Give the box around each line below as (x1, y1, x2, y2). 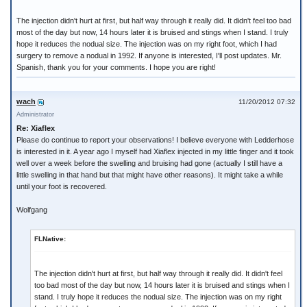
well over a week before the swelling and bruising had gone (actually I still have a (16, 159, 282, 167)
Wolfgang (16, 206, 47, 214)
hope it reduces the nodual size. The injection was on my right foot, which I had (16, 40, 277, 48)
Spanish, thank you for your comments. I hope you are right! (16, 63, 216, 71)
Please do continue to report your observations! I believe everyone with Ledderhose (16, 136, 294, 144)
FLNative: (34, 235, 66, 243)
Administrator (16, 111, 54, 118)
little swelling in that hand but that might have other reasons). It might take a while (16, 171, 283, 179)
